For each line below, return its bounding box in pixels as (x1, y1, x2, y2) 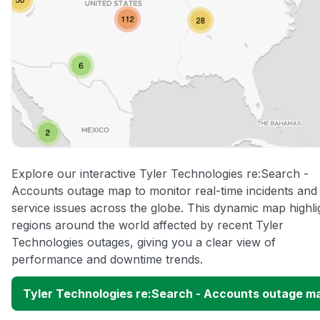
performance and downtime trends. (11, 252, 203, 267)
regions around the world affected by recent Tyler (11, 218, 284, 233)
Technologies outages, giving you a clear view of (11, 235, 276, 250)
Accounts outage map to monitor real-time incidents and (11, 184, 317, 199)
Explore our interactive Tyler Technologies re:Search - (11, 166, 309, 181)
